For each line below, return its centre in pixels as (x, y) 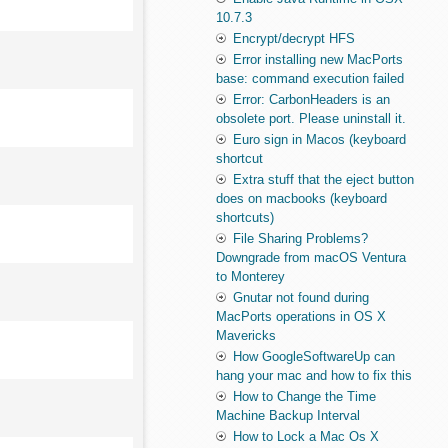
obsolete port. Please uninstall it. (311, 119)
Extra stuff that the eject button (324, 180)
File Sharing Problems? (301, 239)
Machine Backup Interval (288, 416)
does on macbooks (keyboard (302, 199)
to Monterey (251, 277)
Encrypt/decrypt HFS (294, 39)
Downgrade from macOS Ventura (311, 258)
